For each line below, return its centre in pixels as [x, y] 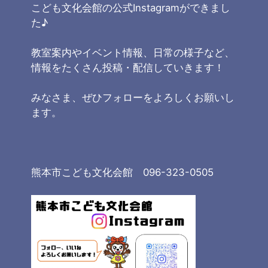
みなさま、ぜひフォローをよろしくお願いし [133, 98]
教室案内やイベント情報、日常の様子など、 [133, 53]
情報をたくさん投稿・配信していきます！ [128, 68]
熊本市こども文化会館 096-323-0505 [123, 172]
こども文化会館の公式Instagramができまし [131, 8]
